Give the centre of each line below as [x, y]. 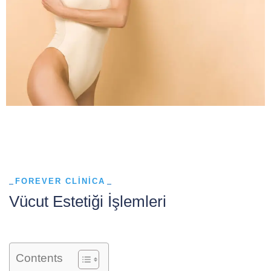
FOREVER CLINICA [60, 181]
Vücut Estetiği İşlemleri [88, 201]
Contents [39, 258]
